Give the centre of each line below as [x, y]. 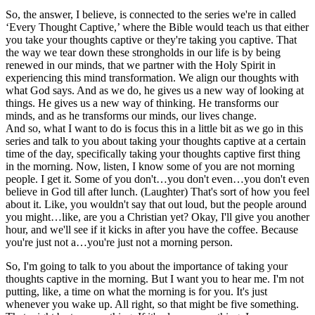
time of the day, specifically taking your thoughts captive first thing [153, 153]
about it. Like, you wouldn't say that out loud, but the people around [156, 204]
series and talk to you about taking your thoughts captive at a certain [156, 141]
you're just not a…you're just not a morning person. [119, 242]
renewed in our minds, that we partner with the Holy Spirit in [141, 65]
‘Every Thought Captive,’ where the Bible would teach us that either [157, 27]
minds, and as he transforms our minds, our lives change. [131, 115]
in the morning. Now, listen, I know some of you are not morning [150, 166]
